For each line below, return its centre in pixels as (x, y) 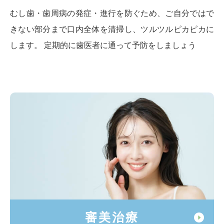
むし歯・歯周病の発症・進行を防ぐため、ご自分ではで (112, 13)
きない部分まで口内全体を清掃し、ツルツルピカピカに (112, 29)
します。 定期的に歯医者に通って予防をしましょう (103, 45)
